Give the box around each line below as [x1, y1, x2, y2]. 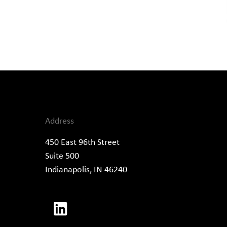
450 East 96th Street [45, 135, 120, 148]
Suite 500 [45, 149, 79, 162]
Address [45, 114, 74, 127]
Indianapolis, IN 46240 [45, 163, 127, 175]
